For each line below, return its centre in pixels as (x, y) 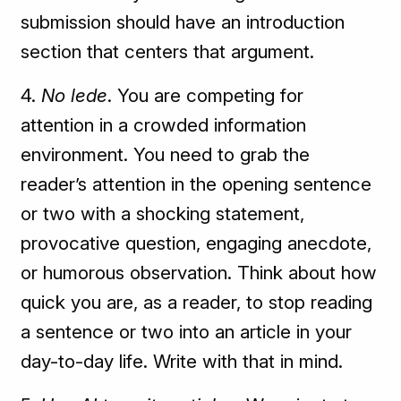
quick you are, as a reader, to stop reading (197, 303)
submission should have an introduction (183, 22)
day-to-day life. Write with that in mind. (182, 362)
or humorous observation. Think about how (199, 273)
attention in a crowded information (164, 125)
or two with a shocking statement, (163, 214)
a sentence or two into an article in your (187, 332)
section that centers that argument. (168, 52)
